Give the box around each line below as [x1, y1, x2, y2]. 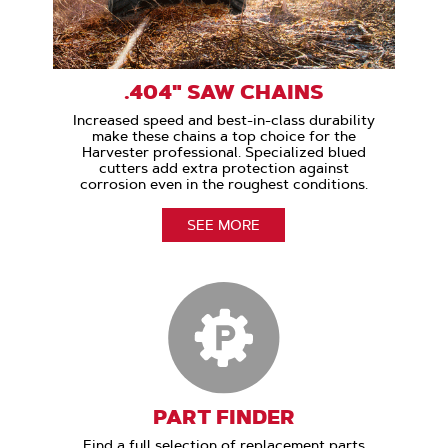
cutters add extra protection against [98, 159, 349, 178]
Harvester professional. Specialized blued [81, 143, 366, 162]
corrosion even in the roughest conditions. [79, 175, 368, 194]
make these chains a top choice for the [91, 127, 356, 146]
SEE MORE [187, 216, 261, 235]
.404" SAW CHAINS [124, 79, 324, 106]
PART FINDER [152, 403, 295, 430]
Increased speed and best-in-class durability [72, 111, 375, 130]
